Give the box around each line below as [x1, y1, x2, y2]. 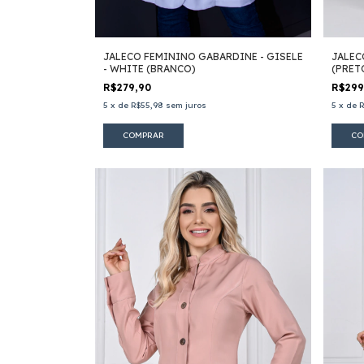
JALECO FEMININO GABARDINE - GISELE [103, 50, 303, 63]
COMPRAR [123, 129, 164, 141]
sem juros [166, 99, 206, 110]
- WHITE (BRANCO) [103, 62, 196, 75]
